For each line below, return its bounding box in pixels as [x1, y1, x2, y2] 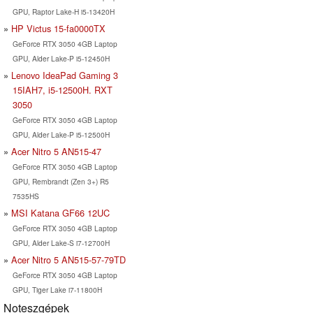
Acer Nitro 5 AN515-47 [11, 144, 101, 158]
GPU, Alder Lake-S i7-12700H [12, 237, 110, 248]
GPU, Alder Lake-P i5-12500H [12, 129, 110, 140]
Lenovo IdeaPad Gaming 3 [11, 68, 118, 82]
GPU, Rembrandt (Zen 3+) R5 [12, 175, 109, 187]
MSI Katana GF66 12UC [11, 205, 110, 219]
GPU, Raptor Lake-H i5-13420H [12, 6, 115, 17]
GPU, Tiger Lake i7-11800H [12, 284, 102, 295]
